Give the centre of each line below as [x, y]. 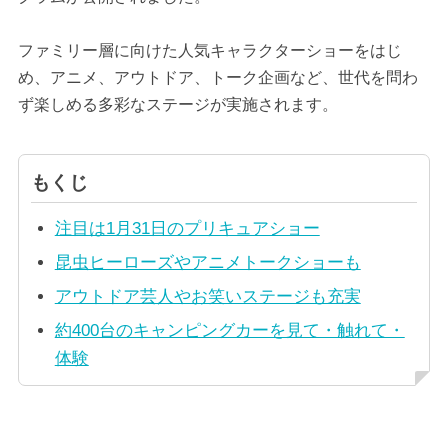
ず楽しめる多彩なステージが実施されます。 [177, 104]
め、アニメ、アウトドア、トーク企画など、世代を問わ [217, 77]
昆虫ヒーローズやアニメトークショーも [207, 263]
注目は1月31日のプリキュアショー [187, 229]
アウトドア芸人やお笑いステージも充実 [207, 297]
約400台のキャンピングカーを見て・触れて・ [229, 331]
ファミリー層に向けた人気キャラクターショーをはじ [209, 50]
